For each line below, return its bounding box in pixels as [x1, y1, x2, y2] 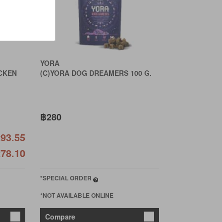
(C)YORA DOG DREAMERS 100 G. [40, 68, 152, 78]
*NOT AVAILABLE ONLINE [40, 191, 113, 200]
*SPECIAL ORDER [40, 173, 93, 182]
